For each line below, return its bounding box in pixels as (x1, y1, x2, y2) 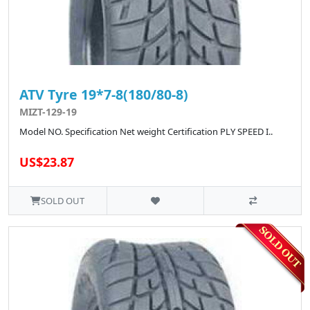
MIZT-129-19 (19, 105, 77, 119)
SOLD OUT (41, 194, 85, 208)
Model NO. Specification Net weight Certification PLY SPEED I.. (19, 125, 273, 138)
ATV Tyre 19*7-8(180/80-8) (19, 85, 188, 104)
